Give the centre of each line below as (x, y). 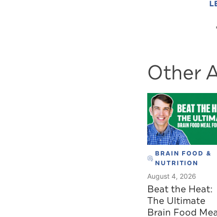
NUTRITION (177, 163)
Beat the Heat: (180, 189)
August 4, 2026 (172, 176)
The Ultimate (176, 201)
